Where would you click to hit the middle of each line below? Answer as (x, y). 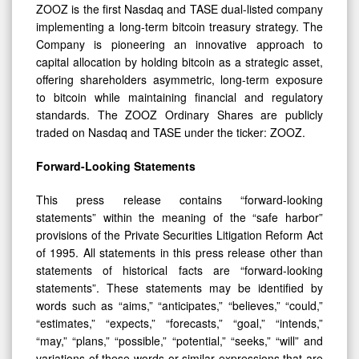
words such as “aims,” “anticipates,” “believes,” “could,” (179, 305)
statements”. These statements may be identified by (179, 287)
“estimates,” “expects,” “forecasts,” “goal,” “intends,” (179, 323)
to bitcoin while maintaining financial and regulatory (179, 97)
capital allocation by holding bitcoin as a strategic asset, (179, 61)
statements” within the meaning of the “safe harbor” (179, 217)
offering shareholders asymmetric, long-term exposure (179, 79)
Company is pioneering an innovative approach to (179, 44)
